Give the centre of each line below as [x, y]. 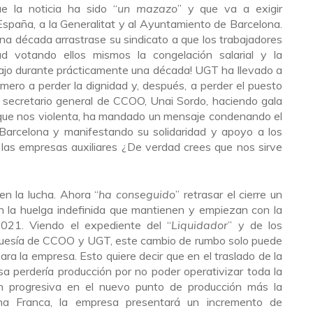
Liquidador [200, 225]
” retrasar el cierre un [229, 194]
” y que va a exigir [230, 8]
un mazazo [147, 8]
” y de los [255, 225]
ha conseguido [137, 194]
